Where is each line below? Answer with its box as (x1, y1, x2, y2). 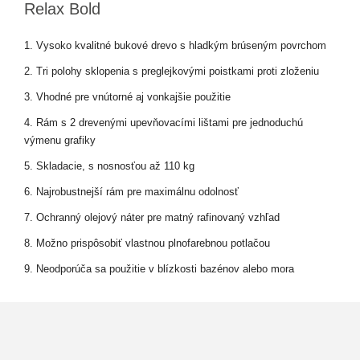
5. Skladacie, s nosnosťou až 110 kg (24, 160, 194, 173)
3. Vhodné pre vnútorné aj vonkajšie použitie (24, 91, 231, 104)
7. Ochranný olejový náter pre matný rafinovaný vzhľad (24, 211, 280, 224)
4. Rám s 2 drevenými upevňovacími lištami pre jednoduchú (24, 117, 303, 129)
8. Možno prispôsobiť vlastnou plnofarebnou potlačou (24, 237, 270, 250)
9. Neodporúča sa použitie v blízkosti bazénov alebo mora (24, 263, 294, 276)
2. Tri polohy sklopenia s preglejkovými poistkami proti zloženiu (24, 65, 319, 78)
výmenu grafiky (24, 134, 96, 147)
